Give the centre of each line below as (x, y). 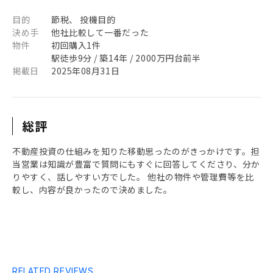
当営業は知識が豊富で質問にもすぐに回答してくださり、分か (136, 164)
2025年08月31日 (86, 71)
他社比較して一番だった (100, 32)
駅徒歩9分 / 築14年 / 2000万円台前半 (126, 58)
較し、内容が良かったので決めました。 (92, 190)
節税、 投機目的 (83, 19)
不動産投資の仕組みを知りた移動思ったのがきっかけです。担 (136, 151)
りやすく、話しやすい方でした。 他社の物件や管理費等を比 (133, 177)
